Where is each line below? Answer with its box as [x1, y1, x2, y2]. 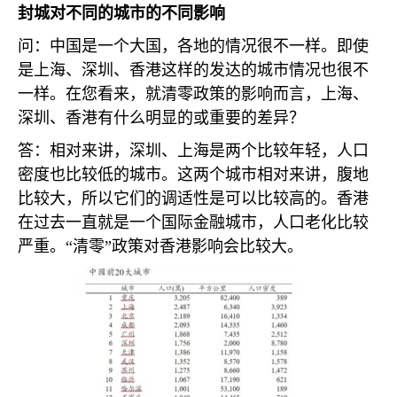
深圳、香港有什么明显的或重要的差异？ [18, 109, 305, 127]
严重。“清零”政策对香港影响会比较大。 [18, 237, 303, 255]
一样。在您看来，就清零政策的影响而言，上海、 [18, 85, 369, 103]
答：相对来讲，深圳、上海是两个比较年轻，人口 [18, 142, 369, 160]
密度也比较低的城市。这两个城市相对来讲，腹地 [18, 166, 369, 183]
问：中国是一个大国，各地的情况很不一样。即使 [18, 37, 369, 55]
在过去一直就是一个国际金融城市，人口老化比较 [18, 214, 369, 231]
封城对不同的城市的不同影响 [18, 4, 225, 22]
